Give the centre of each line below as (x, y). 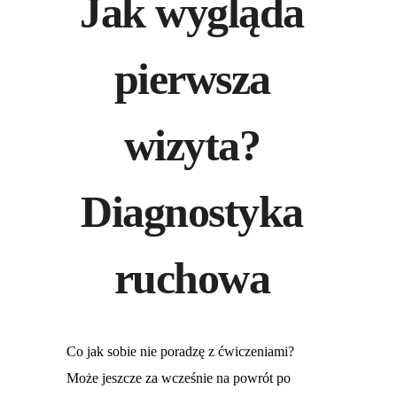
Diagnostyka (192, 211)
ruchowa (192, 278)
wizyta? (192, 145)
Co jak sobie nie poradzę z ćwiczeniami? (180, 352)
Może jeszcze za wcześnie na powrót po (178, 378)
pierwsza (192, 78)
